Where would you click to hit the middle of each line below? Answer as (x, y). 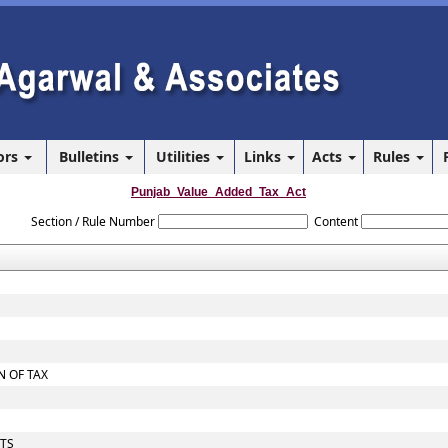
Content (336, 221)
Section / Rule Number (92, 221)
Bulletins (90, 156)
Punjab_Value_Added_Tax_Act (218, 192)
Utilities (184, 156)
